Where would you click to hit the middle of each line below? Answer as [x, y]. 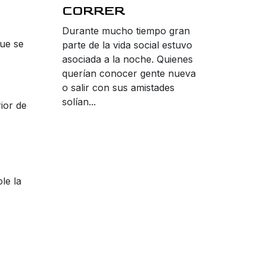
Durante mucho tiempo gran [126, 31]
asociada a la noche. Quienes [127, 59]
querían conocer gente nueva [129, 74]
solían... [79, 102]
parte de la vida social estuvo [127, 45]
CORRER [93, 11]
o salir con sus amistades [118, 88]
